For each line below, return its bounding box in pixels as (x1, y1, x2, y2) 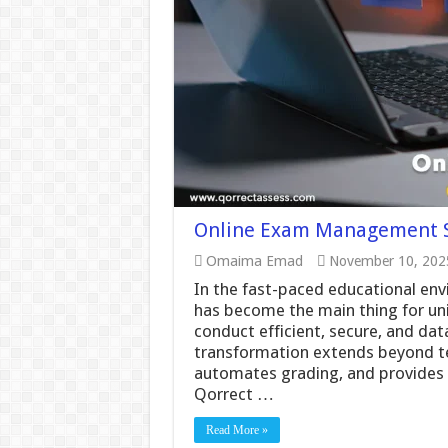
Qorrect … (193, 384, 274, 404)
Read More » (205, 423, 268, 437)
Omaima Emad (205, 253, 303, 269)
